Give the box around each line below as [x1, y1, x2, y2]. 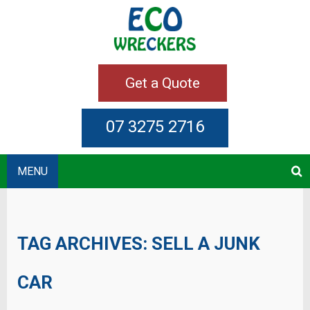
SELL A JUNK [152, 233, 260, 255]
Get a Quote [125, 75, 200, 91]
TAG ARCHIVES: [17, 233, 152, 255]
